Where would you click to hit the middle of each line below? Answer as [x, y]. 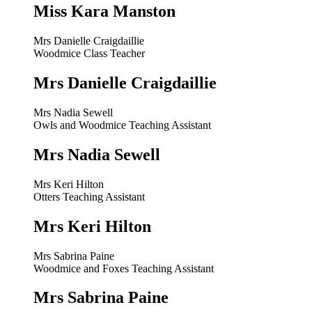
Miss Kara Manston [104, 11]
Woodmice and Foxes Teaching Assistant [124, 268]
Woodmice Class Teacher [89, 54]
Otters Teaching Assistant [89, 196]
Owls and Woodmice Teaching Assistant [122, 125]
